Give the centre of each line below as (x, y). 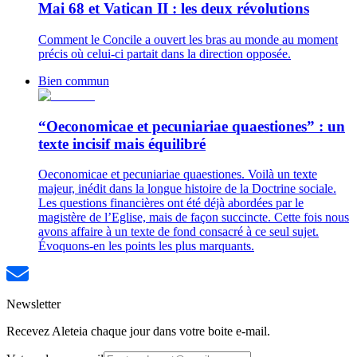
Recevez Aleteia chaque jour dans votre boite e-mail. (138, 331)
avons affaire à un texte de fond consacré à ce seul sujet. (178, 232)
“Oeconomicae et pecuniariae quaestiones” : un (192, 126)
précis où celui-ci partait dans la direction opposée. (165, 53)
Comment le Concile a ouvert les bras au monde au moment (188, 39)
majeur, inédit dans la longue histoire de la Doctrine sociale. (187, 189)
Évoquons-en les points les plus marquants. (146, 246)
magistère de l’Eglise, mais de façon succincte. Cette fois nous (194, 218)
